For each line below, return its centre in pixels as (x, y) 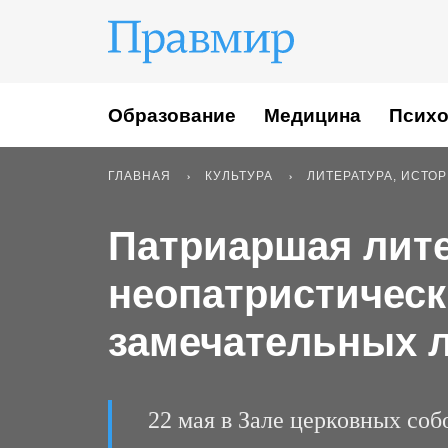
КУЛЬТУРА (239, 176)
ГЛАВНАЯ (139, 176)
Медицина (312, 115)
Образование (172, 115)
